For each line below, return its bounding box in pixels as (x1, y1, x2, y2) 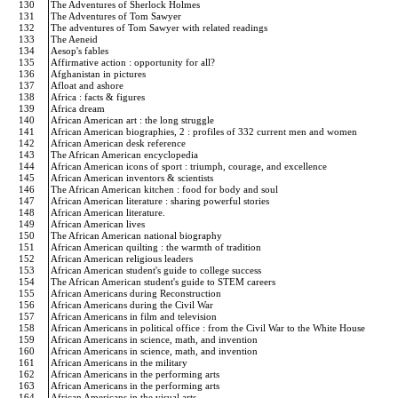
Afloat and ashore (51, 80, 126, 91)
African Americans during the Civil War (51, 299, 216, 310)
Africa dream (51, 103, 107, 114)
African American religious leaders (51, 253, 195, 264)
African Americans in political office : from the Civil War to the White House (51, 322, 368, 333)
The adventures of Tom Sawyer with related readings (51, 22, 270, 33)
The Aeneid (51, 34, 100, 44)
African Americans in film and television (51, 311, 219, 322)
